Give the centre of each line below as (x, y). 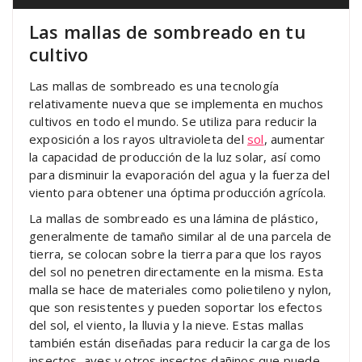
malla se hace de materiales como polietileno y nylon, (181, 289)
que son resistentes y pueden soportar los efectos (176, 307)
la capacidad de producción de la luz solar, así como (175, 156)
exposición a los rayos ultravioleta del (138, 139)
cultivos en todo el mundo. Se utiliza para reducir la (173, 121)
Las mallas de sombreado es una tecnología (154, 85)
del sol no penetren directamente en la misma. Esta (177, 271)
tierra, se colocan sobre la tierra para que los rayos (176, 253)
